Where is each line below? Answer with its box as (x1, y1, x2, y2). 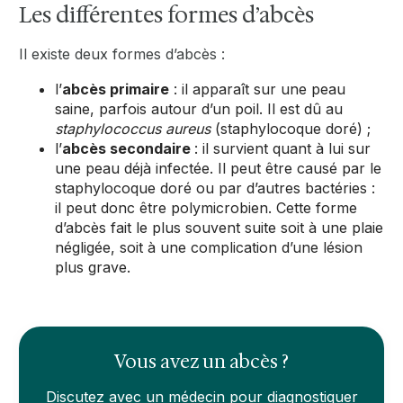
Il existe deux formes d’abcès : (19, 44, 226, 63)
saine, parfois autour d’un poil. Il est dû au (55, 99, 344, 118)
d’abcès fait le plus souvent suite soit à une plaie (55, 218, 384, 237)
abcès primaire (62, 79, 170, 98)
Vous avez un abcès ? (114, 349, 289, 373)
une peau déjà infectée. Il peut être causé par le (55, 158, 382, 177)
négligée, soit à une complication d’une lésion (55, 237, 363, 256)
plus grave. (55, 257, 131, 276)
